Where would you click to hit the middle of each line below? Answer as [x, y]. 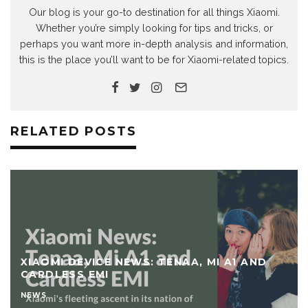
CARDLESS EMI [65, 275]
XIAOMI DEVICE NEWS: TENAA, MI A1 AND [144, 262]
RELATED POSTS [74, 132]
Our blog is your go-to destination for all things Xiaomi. [154, 12]
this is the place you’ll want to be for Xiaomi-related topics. [154, 60]
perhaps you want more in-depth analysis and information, [154, 44]
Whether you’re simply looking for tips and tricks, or [154, 28]
